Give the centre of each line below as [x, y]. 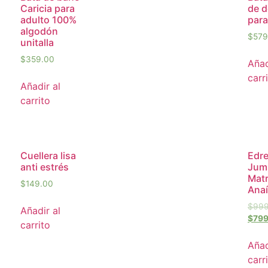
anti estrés [45, 167]
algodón [39, 31]
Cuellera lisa [48, 156]
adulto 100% [48, 19]
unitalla [37, 42]
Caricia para [48, 8]
